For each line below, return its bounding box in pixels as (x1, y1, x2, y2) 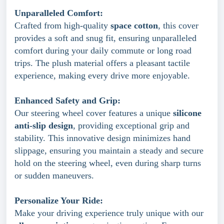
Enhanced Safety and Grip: (14, 95, 120, 105)
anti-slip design (14, 120, 73, 130)
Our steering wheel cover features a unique (14, 108, 173, 118)
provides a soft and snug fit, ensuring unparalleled (14, 33, 196, 43)
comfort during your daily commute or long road (14, 45, 191, 55)
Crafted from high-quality (14, 20, 110, 30)
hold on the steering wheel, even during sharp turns (14, 158, 201, 168)
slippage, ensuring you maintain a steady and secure (14, 145, 203, 155)
